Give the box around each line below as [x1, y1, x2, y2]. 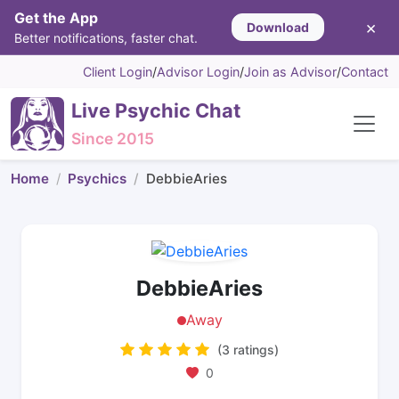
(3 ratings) [217, 342, 279, 358]
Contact [341, 64, 388, 79]
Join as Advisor [244, 64, 337, 79]
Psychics [68, 170, 126, 187]
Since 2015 [71, 129, 154, 148]
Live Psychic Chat [71, 99, 240, 122]
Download [246, 20, 309, 35]
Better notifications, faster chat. [14, 30, 198, 45]
